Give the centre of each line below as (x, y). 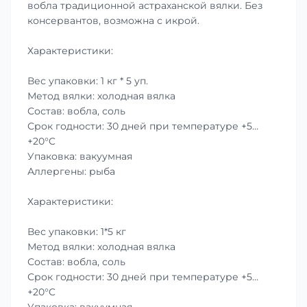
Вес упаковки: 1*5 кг (77, 231)
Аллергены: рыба (71, 171)
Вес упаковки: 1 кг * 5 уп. (88, 81)
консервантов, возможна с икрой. (113, 20)
